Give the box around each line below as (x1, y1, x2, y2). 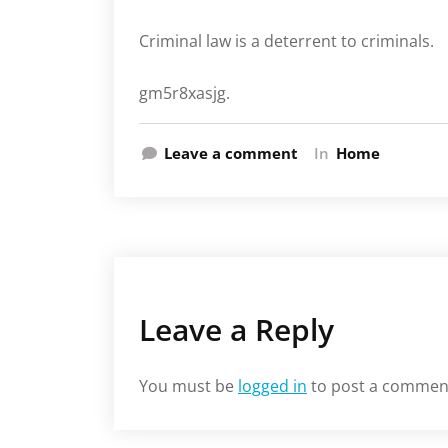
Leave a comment (164, 143, 298, 164)
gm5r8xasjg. (139, 82, 230, 105)
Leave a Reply (139, 309, 334, 351)
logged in (238, 375, 307, 398)
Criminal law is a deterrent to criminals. (139, 30, 434, 53)
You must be (139, 375, 238, 398)
